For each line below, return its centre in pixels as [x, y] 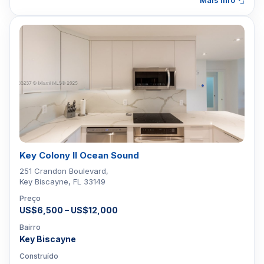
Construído [39, 256]
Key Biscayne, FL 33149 [62, 181]
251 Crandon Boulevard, [64, 171]
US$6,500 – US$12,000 [69, 210]
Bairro [30, 227]
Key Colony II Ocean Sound [79, 155]
